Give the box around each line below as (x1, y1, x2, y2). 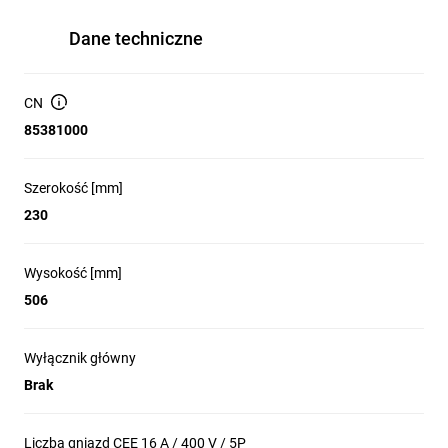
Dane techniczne (69, 28, 203, 49)
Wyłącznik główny (24, 350, 136, 366)
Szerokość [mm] (24, 180, 123, 196)
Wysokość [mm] (24, 265, 122, 281)
